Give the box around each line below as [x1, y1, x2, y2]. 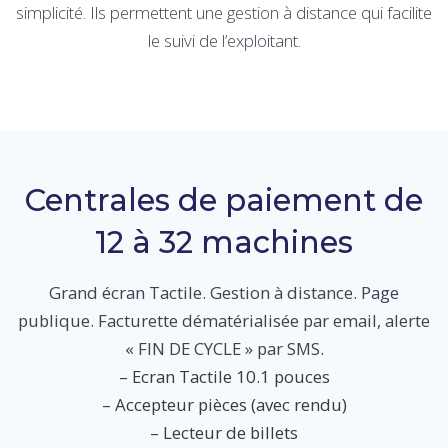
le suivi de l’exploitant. [147, 29, 301, 53]
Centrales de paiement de [25, 181, 423, 220]
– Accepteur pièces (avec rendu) [101, 393, 347, 417]
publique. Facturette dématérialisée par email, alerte [18, 309, 430, 333]
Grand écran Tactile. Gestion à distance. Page [49, 281, 399, 305]
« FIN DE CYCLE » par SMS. [124, 337, 324, 361]
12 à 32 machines [95, 223, 353, 262]
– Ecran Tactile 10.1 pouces [118, 365, 330, 389]
